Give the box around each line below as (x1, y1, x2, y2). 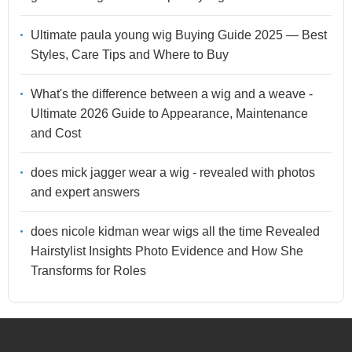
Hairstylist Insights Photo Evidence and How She (31, 244, 303, 258)
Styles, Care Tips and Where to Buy (31, 48, 229, 62)
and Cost (31, 126, 81, 141)
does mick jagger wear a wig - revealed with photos (31, 166, 315, 180)
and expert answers (31, 185, 140, 200)
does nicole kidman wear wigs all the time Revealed (31, 225, 320, 239)
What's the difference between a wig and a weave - (31, 87, 313, 101)
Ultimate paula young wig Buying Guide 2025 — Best (31, 28, 327, 42)
